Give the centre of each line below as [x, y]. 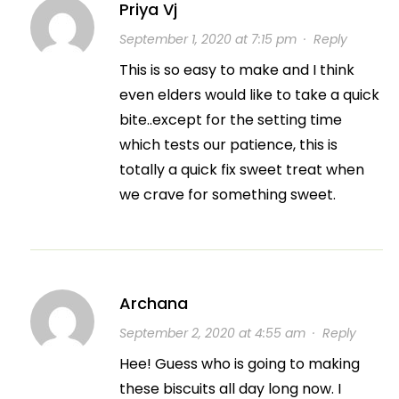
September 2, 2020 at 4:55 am [212, 333]
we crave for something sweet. [227, 194]
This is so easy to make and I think [236, 69]
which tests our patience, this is [228, 144]
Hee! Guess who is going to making [239, 363]
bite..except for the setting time [230, 119]
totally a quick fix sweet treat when [241, 169]
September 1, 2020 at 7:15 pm [208, 39]
